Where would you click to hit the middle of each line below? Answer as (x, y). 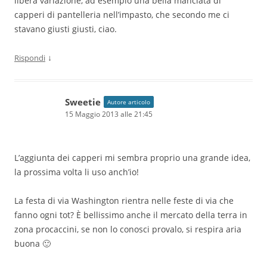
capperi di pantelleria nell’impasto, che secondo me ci (122, 14)
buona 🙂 (32, 243)
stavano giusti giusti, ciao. (66, 29)
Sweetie (83, 102)
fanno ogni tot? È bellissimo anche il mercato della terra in (131, 215)
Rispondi (30, 58)
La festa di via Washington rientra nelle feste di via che (124, 200)
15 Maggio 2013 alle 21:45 (109, 114)
